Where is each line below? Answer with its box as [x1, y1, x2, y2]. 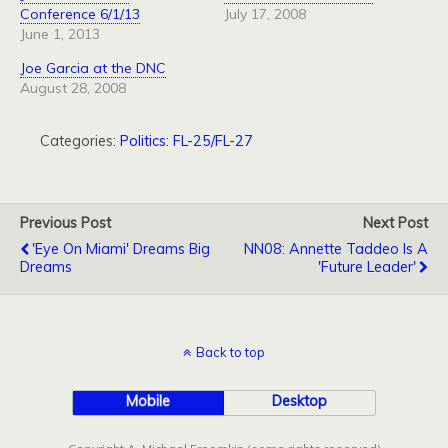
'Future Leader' [318, 258, 416, 277]
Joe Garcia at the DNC [20, 59, 166, 78]
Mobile [126, 392, 171, 411]
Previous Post [20, 214, 111, 233]
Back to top [196, 344, 265, 361]
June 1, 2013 [20, 25, 100, 44]
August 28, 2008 [20, 79, 126, 98]
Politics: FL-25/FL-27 [120, 132, 253, 151]
